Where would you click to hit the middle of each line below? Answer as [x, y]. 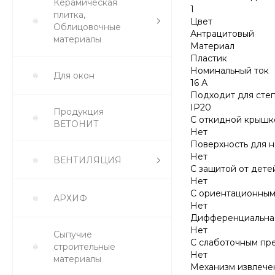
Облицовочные [87, 27]
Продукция [79, 112]
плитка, [69, 15]
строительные [84, 247]
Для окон [74, 76]
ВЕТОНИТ [76, 124]
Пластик [209, 58]
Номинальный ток [230, 70]
